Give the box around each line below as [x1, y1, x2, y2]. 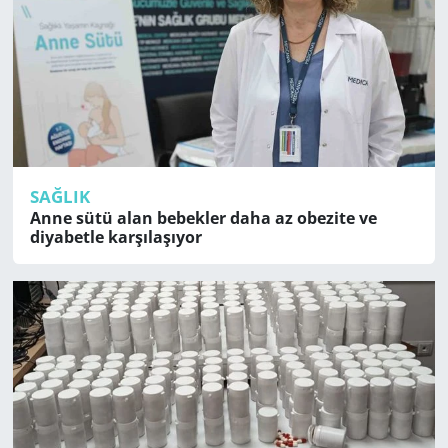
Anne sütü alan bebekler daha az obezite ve [29, 206, 377, 229]
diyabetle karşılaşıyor [29, 225, 202, 248]
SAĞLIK [29, 184, 90, 208]
